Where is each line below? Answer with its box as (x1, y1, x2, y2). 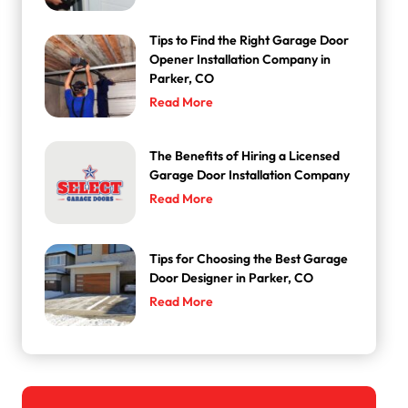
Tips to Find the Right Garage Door (149, 32, 350, 50)
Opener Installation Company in (149, 51, 331, 69)
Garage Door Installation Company (149, 167, 351, 185)
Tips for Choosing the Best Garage (149, 250, 349, 268)
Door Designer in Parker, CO (149, 269, 314, 287)
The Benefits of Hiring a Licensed (149, 148, 341, 166)
